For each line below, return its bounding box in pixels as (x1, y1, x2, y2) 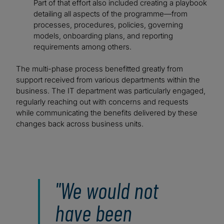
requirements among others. (33, 42, 131, 52)
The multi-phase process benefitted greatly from (16, 64, 183, 74)
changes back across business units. (16, 119, 145, 129)
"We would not (55, 176, 158, 204)
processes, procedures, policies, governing (33, 20, 183, 30)
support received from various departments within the (16, 75, 200, 85)
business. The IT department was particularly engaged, (16, 86, 205, 96)
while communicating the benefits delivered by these (16, 108, 197, 118)
